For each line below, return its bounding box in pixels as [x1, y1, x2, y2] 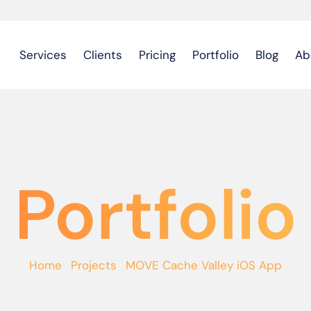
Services [19, 47, 67, 62]
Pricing [138, 47, 176, 62]
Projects [71, 258, 117, 273]
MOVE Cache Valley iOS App [126, 258, 282, 273]
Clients [83, 47, 122, 62]
